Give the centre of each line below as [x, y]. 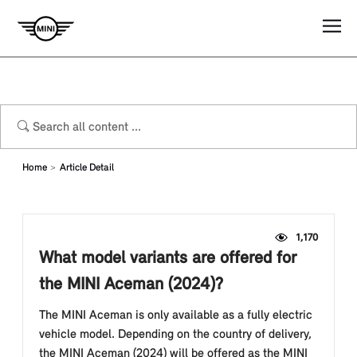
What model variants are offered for [168, 259]
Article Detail [87, 168]
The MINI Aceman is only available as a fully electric [176, 316]
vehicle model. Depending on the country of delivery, [175, 335]
